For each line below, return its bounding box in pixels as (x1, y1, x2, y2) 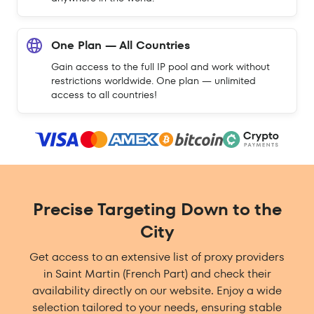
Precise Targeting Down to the (32, 198, 282, 221)
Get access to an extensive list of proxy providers (29, 249, 285, 266)
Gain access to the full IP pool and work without (51, 60, 270, 74)
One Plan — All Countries (51, 37, 190, 53)
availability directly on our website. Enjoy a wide (32, 282, 282, 299)
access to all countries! (51, 88, 157, 102)
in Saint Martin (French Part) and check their (43, 266, 271, 282)
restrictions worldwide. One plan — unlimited (51, 74, 256, 88)
